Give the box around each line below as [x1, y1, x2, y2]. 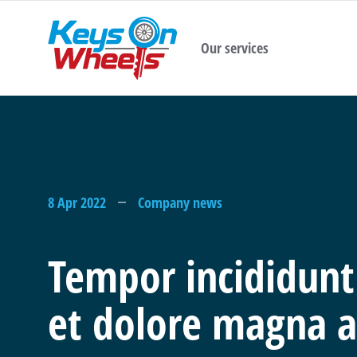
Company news [138, 192, 222, 212]
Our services [201, 38, 269, 58]
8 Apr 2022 [48, 192, 106, 212]
